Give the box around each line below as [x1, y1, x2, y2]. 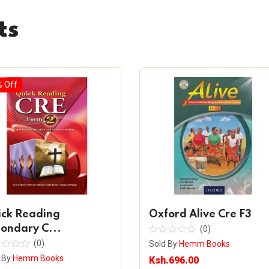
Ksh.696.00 [148, 254, 199, 266]
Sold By [148, 238, 179, 249]
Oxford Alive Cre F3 [148, 208, 252, 220]
